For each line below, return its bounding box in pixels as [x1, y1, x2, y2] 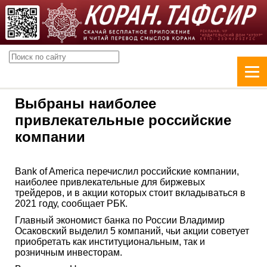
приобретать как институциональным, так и [15, 236, 205, 247]
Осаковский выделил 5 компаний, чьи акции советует [15, 225, 249, 236]
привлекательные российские [15, 111, 231, 128]
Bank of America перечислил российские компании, [15, 166, 239, 176]
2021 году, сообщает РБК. [15, 198, 128, 209]
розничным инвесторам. [15, 247, 122, 257]
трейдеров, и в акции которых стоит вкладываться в [15, 187, 246, 198]
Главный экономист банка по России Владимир [15, 215, 225, 225]
